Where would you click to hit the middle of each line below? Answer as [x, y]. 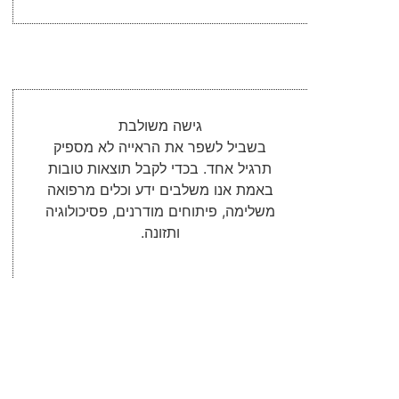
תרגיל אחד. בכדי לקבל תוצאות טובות [160, 168]
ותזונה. [160, 232]
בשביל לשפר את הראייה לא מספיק [160, 147]
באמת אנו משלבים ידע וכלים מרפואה [160, 190]
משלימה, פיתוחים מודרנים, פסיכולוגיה [160, 211]
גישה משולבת [160, 126]
